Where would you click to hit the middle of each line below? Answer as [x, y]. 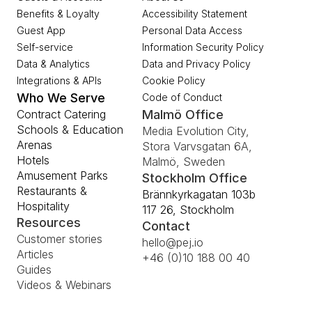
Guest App [41, 31]
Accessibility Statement [195, 14]
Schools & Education [70, 130]
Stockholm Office [195, 178]
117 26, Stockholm [188, 210]
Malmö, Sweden [184, 162]
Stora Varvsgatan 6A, [197, 147]
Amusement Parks [62, 176]
